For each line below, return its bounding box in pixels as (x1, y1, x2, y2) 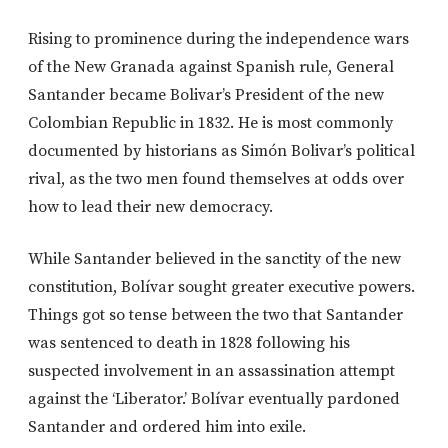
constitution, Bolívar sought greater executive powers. (28, 276, 415, 297)
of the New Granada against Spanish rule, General (28, 56, 394, 77)
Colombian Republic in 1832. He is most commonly (28, 112, 393, 133)
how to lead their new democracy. (28, 196, 273, 217)
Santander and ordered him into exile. (28, 416, 306, 437)
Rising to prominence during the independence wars (28, 28, 409, 49)
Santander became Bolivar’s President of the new (28, 84, 384, 105)
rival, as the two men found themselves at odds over (28, 168, 404, 189)
